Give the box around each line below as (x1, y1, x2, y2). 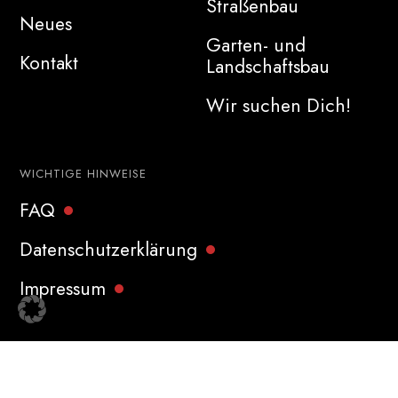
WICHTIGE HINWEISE (20, 164, 147, 182)
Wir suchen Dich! (205, 92, 351, 119)
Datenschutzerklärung (20, 235, 198, 263)
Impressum (20, 275, 107, 302)
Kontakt (20, 49, 79, 76)
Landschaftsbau (205, 52, 330, 80)
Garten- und (205, 31, 306, 59)
